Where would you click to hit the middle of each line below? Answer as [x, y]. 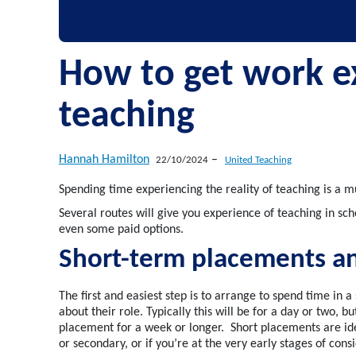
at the [207, 344]
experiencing [171, 190]
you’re [172, 344]
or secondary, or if [107, 344]
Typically [168, 313]
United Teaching [258, 161]
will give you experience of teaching [227, 214]
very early [251, 344]
